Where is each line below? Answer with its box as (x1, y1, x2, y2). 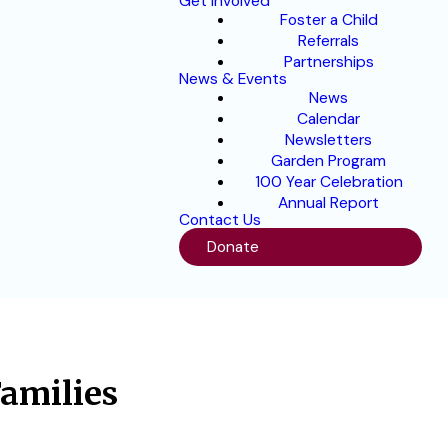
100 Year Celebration (254, 172, 403, 192)
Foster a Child (279, 10, 378, 30)
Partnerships (283, 52, 374, 72)
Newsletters (285, 130, 372, 150)
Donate (206, 236, 259, 257)
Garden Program (271, 151, 386, 171)
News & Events (179, 69, 287, 89)
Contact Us (179, 210, 261, 230)
